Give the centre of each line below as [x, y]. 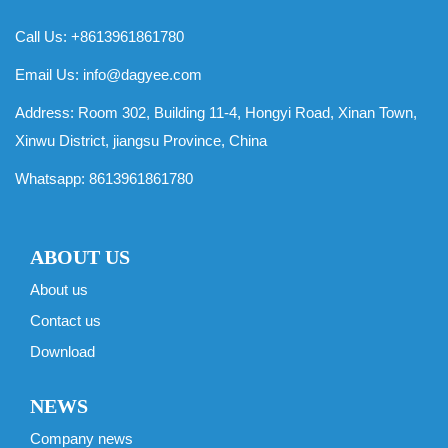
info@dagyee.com [142, 74]
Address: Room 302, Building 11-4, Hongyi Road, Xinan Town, [216, 112]
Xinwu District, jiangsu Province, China [141, 140]
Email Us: [49, 74]
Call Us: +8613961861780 [99, 36]
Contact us [65, 320]
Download [62, 351]
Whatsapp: [52, 178]
